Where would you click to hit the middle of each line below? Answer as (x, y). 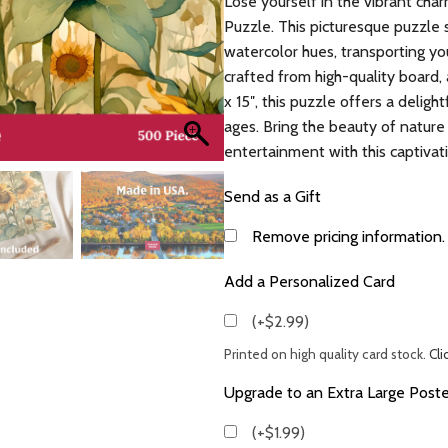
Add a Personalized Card (309, 281)
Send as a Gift (272, 196)
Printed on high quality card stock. (326, 354)
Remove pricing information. (348, 236)
